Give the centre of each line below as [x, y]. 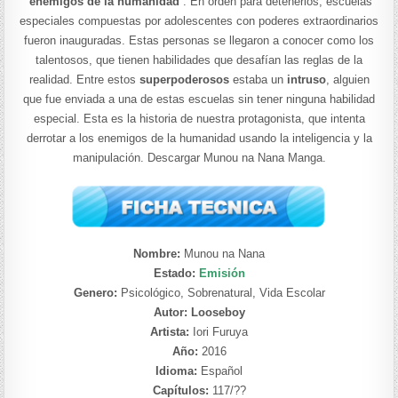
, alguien [347, 79]
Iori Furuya [219, 331]
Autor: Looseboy [199, 312]
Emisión [222, 273]
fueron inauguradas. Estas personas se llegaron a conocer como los [199, 40]
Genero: [97, 292]
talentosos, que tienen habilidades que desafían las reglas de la [199, 60]
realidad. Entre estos [84, 79]
